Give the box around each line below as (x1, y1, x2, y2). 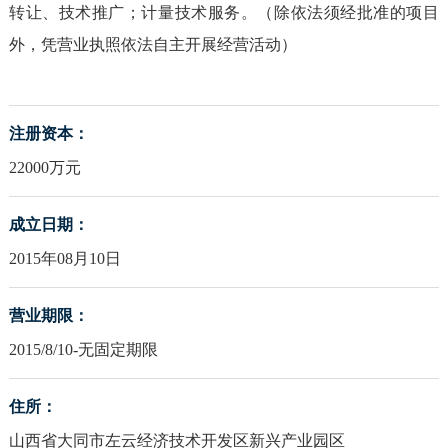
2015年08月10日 (8, 250, 121, 268)
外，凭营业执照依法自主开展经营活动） (8, 36, 297, 54)
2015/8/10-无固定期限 (8, 341, 158, 359)
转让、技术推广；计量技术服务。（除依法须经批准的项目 (8, 4, 440, 22)
